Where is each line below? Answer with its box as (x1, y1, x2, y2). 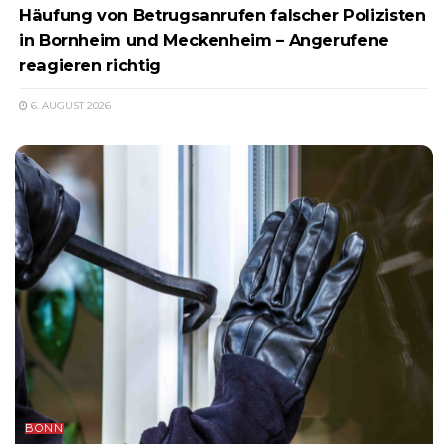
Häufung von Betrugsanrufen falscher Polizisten (19, 4, 426, 25)
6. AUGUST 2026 (28, 98, 111, 112)
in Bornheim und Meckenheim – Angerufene (19, 29, 389, 50)
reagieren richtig (19, 54, 161, 75)
